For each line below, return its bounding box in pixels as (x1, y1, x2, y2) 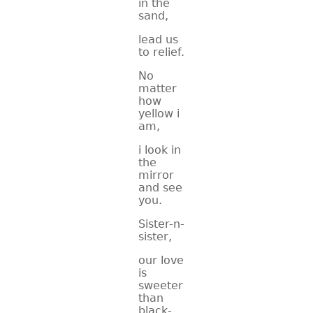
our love (138, 254, 184, 267)
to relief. (138, 45, 184, 59)
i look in (138, 143, 181, 156)
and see (138, 181, 182, 194)
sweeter (138, 279, 183, 292)
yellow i (138, 107, 180, 120)
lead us (138, 33, 178, 46)
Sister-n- (138, 217, 184, 231)
